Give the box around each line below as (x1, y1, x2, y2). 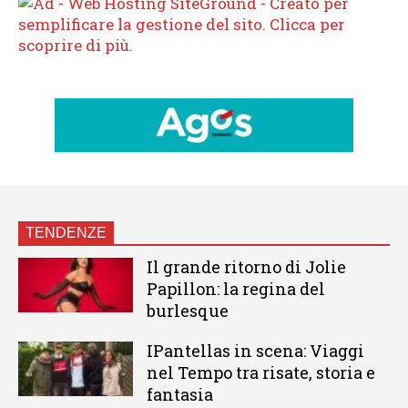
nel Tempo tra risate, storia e (146, 362, 375, 384)
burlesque (146, 300, 229, 322)
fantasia (146, 383, 213, 406)
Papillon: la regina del (146, 278, 325, 301)
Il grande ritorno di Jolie (146, 256, 346, 279)
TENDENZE (25, 225, 107, 241)
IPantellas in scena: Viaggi (146, 340, 364, 362)
